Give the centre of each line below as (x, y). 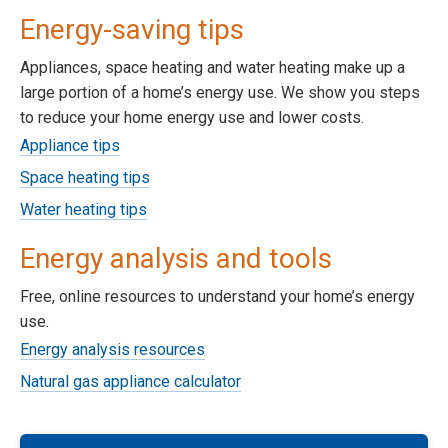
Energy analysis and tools (176, 258)
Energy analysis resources (112, 349)
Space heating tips (85, 177)
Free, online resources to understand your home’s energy (217, 296)
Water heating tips (83, 209)
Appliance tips (70, 145)
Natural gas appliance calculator (130, 381)
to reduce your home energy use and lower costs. (192, 117)
